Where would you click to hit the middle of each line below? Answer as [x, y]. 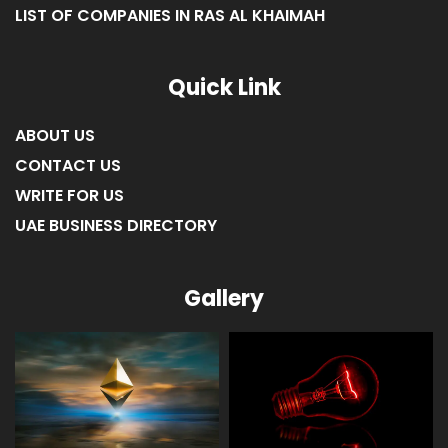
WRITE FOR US [69, 195]
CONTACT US [68, 165]
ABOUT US [55, 135]
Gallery [224, 298]
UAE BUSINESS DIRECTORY [116, 225]
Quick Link [224, 87]
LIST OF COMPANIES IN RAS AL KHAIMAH [170, 15]
